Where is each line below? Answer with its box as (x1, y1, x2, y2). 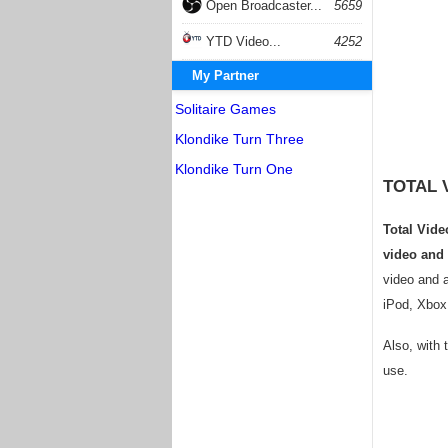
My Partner (192, 68, 259, 83)
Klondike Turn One (175, 161, 293, 177)
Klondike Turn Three (175, 131, 304, 147)
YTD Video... (202, 34, 281, 49)
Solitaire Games (175, 101, 276, 117)
